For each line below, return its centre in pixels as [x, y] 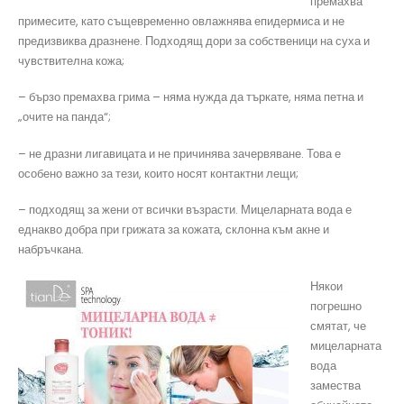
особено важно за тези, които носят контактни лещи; [158, 173]
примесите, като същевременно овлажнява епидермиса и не [181, 21]
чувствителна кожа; [71, 60]
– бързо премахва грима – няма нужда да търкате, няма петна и [191, 97]
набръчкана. [51, 250]
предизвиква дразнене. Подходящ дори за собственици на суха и [194, 41]
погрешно [336, 306]
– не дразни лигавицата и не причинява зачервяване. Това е [179, 153]
